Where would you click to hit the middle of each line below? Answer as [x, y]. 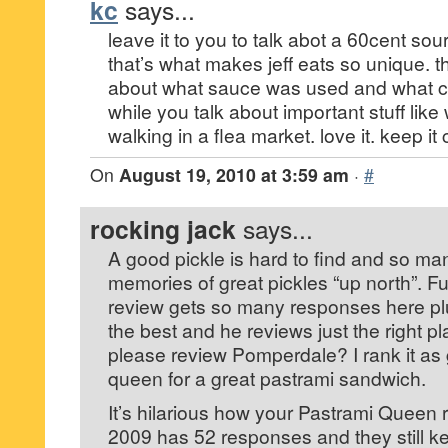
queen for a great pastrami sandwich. [267, 377]
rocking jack [163, 229]
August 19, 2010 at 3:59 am [234, 174]
